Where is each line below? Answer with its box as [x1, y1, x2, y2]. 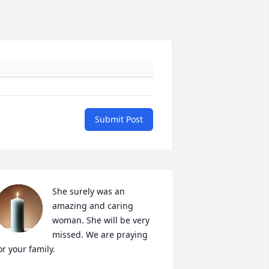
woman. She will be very [52, 214, 150, 226]
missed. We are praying [52, 229, 148, 241]
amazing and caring [52, 200, 133, 212]
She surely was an [52, 186, 125, 198]
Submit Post [95, 113, 143, 125]
